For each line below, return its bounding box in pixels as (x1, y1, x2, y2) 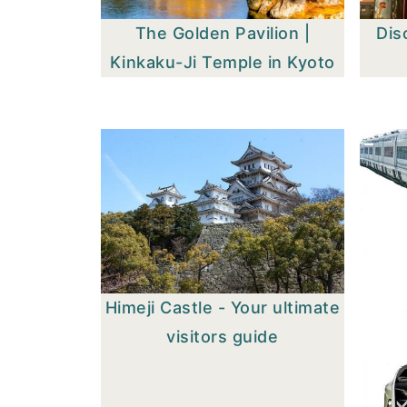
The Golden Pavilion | (134, 24, 311, 44)
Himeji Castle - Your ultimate (104, 298, 341, 318)
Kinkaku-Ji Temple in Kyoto (109, 53, 335, 73)
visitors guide (166, 327, 279, 347)
